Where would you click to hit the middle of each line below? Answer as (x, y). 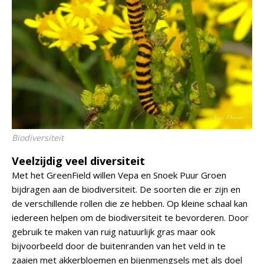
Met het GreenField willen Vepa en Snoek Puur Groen (119, 175)
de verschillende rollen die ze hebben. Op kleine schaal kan (130, 203)
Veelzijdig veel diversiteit (78, 161)
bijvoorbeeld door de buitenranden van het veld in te (119, 246)
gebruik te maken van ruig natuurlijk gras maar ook (113, 232)
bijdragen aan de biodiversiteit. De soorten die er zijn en (126, 189)
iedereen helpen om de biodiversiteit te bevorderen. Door (130, 217)
